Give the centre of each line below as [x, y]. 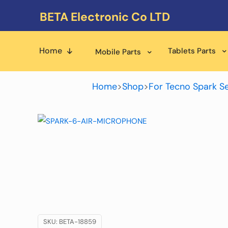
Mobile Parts [118, 52]
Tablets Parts [192, 51]
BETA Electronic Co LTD [105, 17]
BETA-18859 [78, 222]
